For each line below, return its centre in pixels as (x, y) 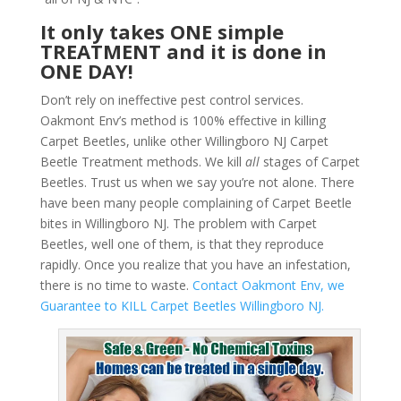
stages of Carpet (309, 162)
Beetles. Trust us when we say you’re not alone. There (197, 182)
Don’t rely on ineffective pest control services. (171, 100)
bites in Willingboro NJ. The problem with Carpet (178, 223)
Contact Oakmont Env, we (268, 285)
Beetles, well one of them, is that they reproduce (182, 244)
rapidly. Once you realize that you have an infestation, (195, 264)
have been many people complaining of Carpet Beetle (196, 203)
